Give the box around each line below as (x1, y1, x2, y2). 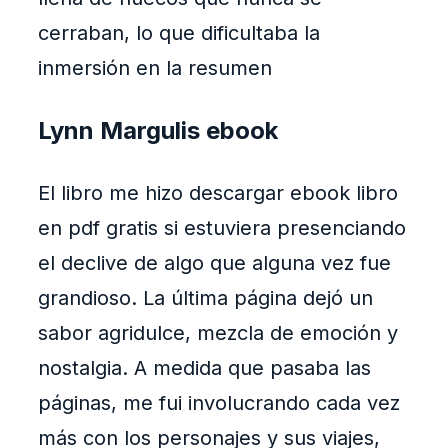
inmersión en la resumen (38, 56, 272, 81)
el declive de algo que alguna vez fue (38, 251, 391, 276)
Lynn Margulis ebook (38, 116, 278, 146)
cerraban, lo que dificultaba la (38, 21, 320, 46)
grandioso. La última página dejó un (38, 286, 373, 311)
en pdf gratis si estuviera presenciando (38, 216, 406, 241)
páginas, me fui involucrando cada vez (38, 391, 400, 416)
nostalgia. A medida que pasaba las (38, 356, 371, 381)
